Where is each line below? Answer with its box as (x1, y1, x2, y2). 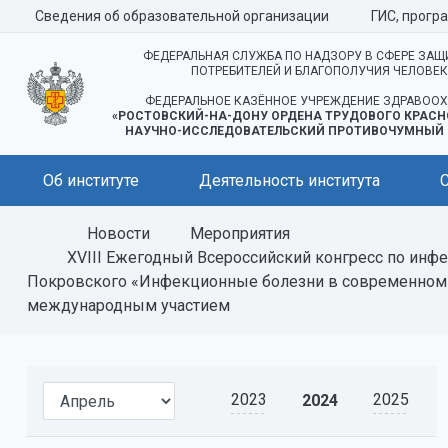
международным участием (27, 296, 230, 315)
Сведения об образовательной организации (35, 8, 329, 24)
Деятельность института (199, 171, 380, 190)
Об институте (43, 171, 139, 190)
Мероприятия (190, 224, 290, 243)
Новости (87, 224, 150, 243)
